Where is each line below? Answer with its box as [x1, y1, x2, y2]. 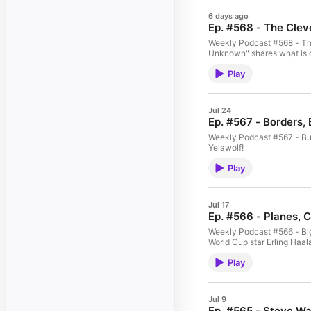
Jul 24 [208, 106, 231, 115]
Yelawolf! [208, 142, 244, 153]
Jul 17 [208, 200, 229, 210]
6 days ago [208, 11, 249, 21]
